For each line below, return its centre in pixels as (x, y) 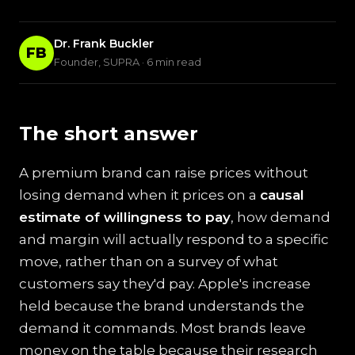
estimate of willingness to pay (125, 217)
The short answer (109, 134)
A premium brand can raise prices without (164, 173)
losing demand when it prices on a (139, 195)
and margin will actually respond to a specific (174, 239)
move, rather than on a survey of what (149, 261)
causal (282, 195)
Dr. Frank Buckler (104, 44)
